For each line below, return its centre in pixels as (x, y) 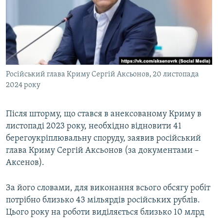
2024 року (23, 85)
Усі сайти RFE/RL (48, 107)
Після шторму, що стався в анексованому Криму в (104, 114)
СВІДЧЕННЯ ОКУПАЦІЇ (48, 27)
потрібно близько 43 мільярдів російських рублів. (103, 200)
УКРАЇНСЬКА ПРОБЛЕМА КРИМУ (62, 44)
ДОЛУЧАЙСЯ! (28, 61)
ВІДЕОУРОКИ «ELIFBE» (49, 9)
